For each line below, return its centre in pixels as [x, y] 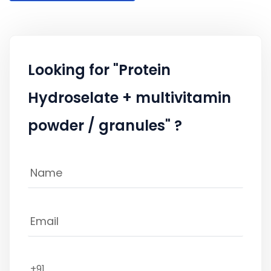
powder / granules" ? [105, 125]
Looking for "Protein [99, 70]
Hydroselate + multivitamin [129, 97]
